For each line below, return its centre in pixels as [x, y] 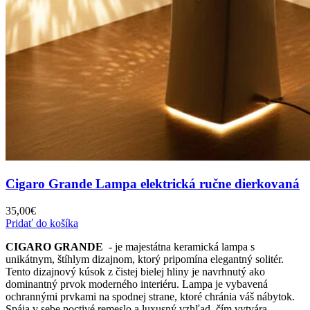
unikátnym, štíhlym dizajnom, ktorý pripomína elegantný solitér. [145, 259]
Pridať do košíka [42, 223]
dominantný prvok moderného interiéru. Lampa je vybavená [137, 284]
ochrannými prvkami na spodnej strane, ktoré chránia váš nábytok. [150, 296]
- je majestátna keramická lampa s [179, 246]
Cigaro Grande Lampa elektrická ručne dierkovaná [153, 184]
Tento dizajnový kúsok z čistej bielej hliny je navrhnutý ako [135, 271]
